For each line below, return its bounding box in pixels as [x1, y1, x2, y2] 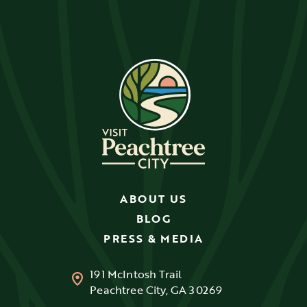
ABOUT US [120, 190, 187, 207]
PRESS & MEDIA [103, 230, 204, 247]
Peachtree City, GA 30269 [90, 282, 223, 299]
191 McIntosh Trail [90, 266, 182, 283]
